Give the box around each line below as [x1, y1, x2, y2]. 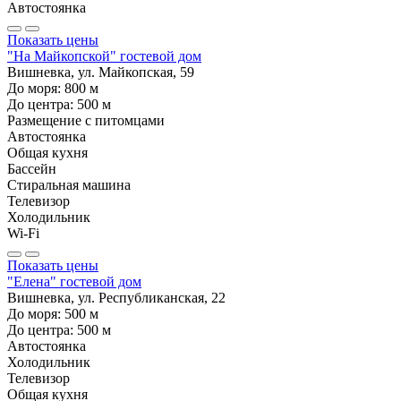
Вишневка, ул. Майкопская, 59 [7, 64, 194, 80]
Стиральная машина [7, 176, 131, 192]
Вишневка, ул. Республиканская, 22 [7, 289, 226, 305]
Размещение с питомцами [7, 112, 165, 128]
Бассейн [7, 160, 56, 176]
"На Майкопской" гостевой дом [7, 47, 201, 64]
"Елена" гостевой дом [7, 273, 141, 289]
